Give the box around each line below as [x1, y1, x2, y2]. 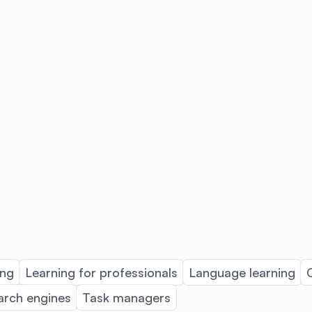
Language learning [189, 264, 295, 280]
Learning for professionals [25, 264, 178, 280]
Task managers [82, 289, 171, 305]
